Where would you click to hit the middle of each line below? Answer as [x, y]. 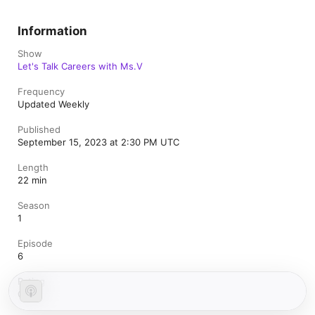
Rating [31, 281]
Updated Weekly [53, 104]
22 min [32, 180]
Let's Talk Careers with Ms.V [80, 66]
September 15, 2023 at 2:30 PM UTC [98, 142]
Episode [35, 243]
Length [33, 167]
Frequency [41, 91]
